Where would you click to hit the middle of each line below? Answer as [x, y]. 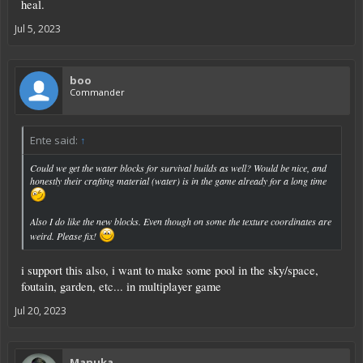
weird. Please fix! [64, 236]
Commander [97, 92]
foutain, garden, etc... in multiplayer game [121, 287]
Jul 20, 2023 [41, 311]
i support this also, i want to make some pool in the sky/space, [170, 271]
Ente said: [55, 141]
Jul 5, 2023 [38, 29]
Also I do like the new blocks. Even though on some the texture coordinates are [181, 222]
